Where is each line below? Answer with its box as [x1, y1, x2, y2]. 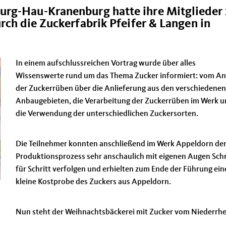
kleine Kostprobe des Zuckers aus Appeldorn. [16, 178, 171, 186]
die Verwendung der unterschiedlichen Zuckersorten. [16, 110, 198, 118]
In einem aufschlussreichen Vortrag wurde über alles [16, 60, 196, 68]
